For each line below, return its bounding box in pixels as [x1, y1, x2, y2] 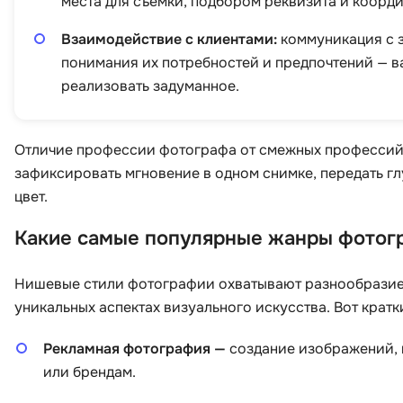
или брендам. [43, 362, 136, 381]
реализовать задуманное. [61, 76, 239, 95]
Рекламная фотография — [43, 338, 226, 358]
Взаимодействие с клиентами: [61, 29, 277, 49]
